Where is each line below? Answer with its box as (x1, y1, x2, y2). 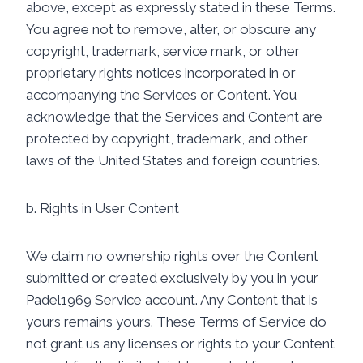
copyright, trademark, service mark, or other (26, 43, 300, 59)
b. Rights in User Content (26, 200, 179, 216)
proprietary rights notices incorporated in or (26, 65, 296, 81)
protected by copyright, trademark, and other (26, 130, 308, 147)
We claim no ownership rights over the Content (26, 248, 318, 264)
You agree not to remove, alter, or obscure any (26, 21, 316, 37)
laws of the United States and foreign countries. (26, 152, 320, 169)
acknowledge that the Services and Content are (26, 109, 322, 125)
